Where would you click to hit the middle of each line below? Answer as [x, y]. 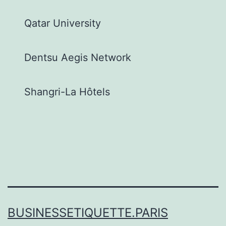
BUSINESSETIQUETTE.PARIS [88, 213]
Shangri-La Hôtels [67, 92]
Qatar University [63, 23]
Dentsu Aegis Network [78, 58]
